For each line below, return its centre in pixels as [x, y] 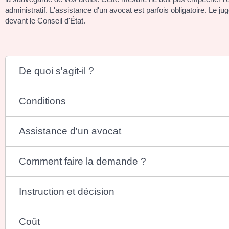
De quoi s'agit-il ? [57, 71]
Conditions [43, 101]
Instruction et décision [67, 192]
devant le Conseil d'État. [45, 21]
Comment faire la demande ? [83, 162]
